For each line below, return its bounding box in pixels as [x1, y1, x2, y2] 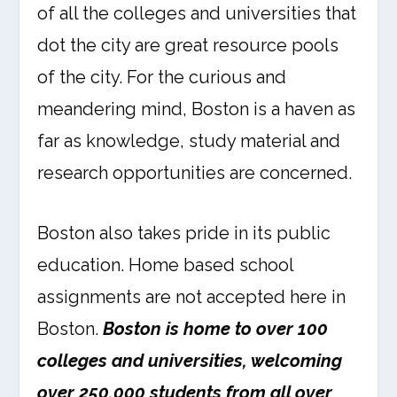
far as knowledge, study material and [37, 130, 341, 152]
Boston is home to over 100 [103, 318, 329, 339]
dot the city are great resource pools [37, 35, 339, 56]
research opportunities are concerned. [37, 162, 353, 183]
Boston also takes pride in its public [37, 222, 331, 244]
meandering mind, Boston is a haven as [37, 98, 356, 120]
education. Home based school [37, 254, 294, 276]
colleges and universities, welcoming [37, 350, 343, 371]
